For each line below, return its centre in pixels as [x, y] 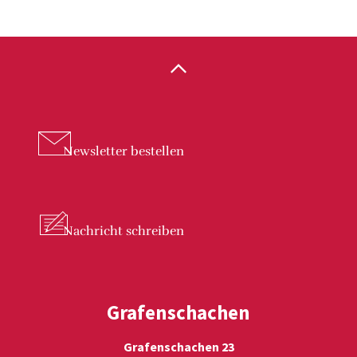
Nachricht [93, 231]
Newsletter [95, 152]
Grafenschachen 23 [178, 347]
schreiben [153, 231]
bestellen [156, 152]
